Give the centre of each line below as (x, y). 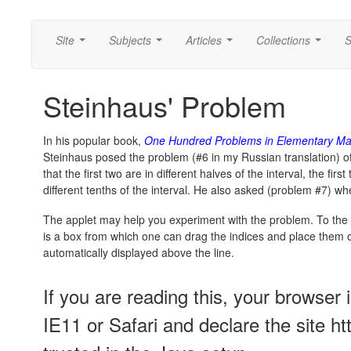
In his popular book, (94, 140)
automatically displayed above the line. (139, 252)
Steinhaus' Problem (165, 105)
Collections (283, 40)
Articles (204, 40)
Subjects (130, 40)
